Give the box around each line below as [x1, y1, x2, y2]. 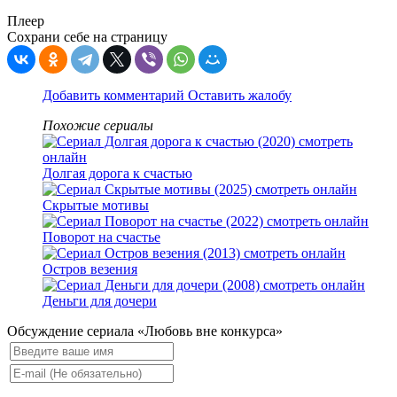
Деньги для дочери [43, 293, 157, 309]
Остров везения [43, 261, 137, 277]
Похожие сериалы [43, 118, 153, 134]
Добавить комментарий [43, 88, 188, 104]
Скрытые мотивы [43, 198, 149, 214]
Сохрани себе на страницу [7, 29, 167, 45]
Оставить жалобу [188, 88, 292, 104]
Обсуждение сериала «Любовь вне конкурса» [7, 323, 283, 339]
